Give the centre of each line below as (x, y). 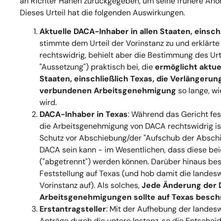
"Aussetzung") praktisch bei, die (97, 67)
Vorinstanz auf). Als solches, (91, 185)
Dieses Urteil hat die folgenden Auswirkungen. (102, 12)
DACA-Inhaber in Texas (84, 114)
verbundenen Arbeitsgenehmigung (108, 90)
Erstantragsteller (73, 209)
